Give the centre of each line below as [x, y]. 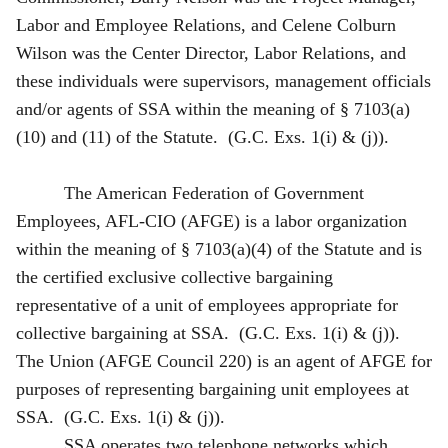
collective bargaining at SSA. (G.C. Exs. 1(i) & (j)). [210, 332]
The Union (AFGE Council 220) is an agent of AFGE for [224, 360]
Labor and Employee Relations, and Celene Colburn [206, 24]
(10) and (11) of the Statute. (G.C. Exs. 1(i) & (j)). [205, 136]
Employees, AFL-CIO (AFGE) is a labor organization [211, 220]
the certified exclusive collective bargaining [174, 276]
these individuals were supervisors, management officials [223, 80]
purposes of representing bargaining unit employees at [212, 388]
